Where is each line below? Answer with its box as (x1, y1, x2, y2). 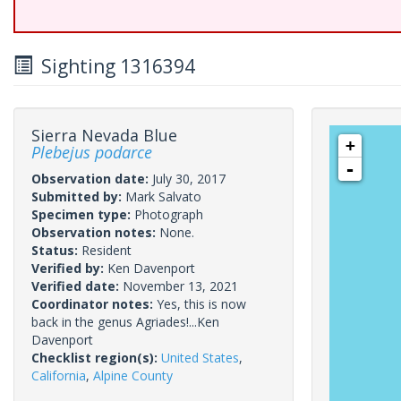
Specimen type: (31, 206, 134, 223)
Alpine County (93, 367, 173, 384)
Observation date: (31, 170, 152, 187)
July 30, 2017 (152, 170, 226, 187)
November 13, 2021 (123, 277, 238, 294)
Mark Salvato (125, 188, 201, 205)
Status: (31, 242, 81, 259)
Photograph (134, 206, 203, 223)
